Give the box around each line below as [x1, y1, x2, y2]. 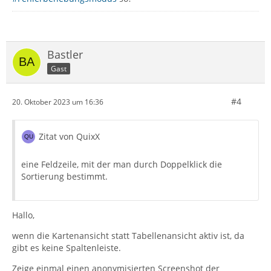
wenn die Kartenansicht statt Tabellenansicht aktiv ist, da [12, 230, 244, 242]
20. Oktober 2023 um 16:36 [12, 96, 103, 107]
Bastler [47, 47, 83, 62]
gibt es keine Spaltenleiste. [12, 242, 121, 254]
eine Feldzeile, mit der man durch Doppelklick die [21, 158, 222, 171]
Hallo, [12, 209, 34, 221]
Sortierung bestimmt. [21, 171, 108, 183]
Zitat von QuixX [39, 131, 100, 143]
